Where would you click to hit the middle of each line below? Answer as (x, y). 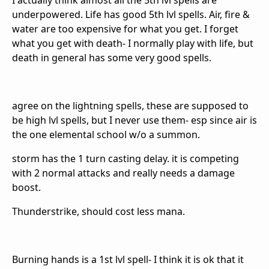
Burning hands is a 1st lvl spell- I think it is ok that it (128, 260)
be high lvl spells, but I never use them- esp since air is (134, 120)
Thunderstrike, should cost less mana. (98, 212)
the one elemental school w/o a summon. (106, 135)
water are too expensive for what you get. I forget (125, 29)
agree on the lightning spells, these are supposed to (130, 106)
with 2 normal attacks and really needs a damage (123, 173)
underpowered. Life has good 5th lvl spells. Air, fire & (131, 15)
